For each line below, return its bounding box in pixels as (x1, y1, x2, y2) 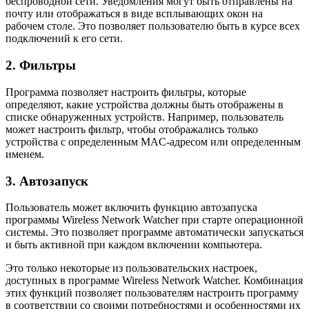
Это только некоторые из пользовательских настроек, (6, 262, 257, 275)
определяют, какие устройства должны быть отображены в (6, 98, 283, 110)
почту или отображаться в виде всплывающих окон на (6, 8, 263, 20)
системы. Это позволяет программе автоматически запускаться (6, 226, 303, 239)
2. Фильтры (6, 58, 76, 73)
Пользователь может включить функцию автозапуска (6, 201, 257, 214)
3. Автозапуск (6, 173, 88, 188)
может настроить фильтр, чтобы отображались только (6, 123, 258, 135)
